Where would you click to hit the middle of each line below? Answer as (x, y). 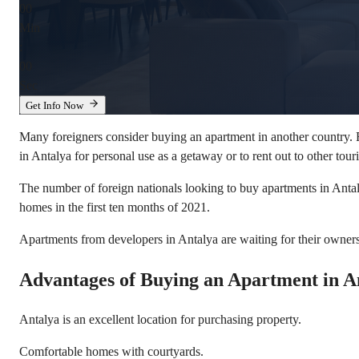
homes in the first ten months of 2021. (115, 208)
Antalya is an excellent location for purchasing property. (160, 319)
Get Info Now (54, 106)
